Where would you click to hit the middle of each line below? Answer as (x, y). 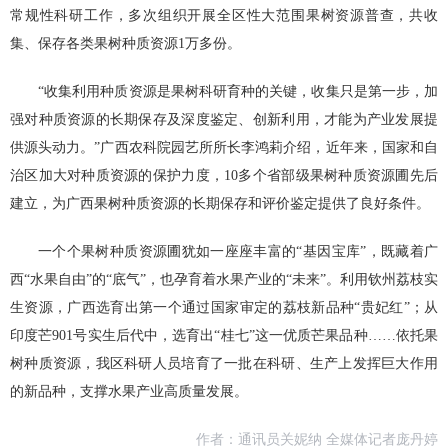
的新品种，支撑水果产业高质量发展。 (129, 391)
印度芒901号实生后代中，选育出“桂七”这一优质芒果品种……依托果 (224, 335)
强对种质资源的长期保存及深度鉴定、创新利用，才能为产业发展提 (224, 119)
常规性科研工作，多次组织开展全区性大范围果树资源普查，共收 (224, 15)
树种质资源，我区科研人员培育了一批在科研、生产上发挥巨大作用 (224, 363)
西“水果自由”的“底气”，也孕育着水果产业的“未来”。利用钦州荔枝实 (224, 279)
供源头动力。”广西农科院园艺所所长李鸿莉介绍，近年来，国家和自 (224, 147)
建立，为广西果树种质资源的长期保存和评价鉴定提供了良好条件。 (220, 203)
